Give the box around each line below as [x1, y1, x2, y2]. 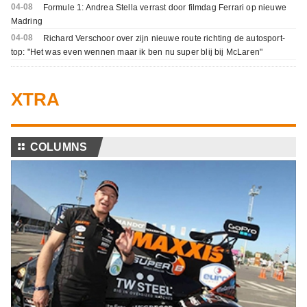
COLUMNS [29, 141, 88, 153]
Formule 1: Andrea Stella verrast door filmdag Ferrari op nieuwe [42, 3, 287, 13]
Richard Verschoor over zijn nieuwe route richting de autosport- [42, 34, 286, 44]
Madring [10, 16, 42, 27]
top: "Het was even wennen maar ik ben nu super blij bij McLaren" [10, 47, 263, 58]
